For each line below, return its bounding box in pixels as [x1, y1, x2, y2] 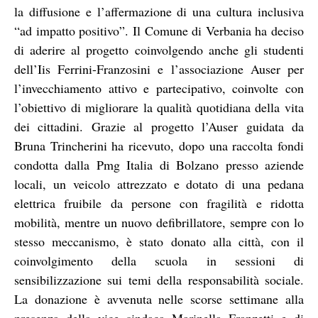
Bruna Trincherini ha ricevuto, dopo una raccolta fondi [14, 136, 304, 154]
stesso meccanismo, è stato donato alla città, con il [14, 232, 304, 250]
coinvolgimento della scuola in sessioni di [14, 251, 304, 269]
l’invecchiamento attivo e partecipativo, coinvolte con [14, 79, 304, 97]
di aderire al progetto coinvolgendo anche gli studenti [14, 40, 304, 58]
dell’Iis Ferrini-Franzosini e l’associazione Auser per [14, 60, 304, 77]
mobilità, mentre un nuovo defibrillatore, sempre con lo [14, 213, 304, 231]
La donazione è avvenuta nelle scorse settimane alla [14, 290, 304, 307]
